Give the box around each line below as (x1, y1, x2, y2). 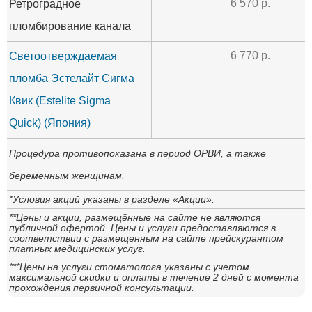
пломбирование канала (9, 19, 131, 32)
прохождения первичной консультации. (9, 281, 194, 293)
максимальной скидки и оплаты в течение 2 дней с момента (9, 271, 299, 283)
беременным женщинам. (9, 169, 125, 181)
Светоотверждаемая (9, 49, 117, 62)
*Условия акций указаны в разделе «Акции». (9, 193, 214, 205)
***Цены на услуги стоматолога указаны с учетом (9, 260, 249, 272)
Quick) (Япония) (9, 116, 91, 129)
